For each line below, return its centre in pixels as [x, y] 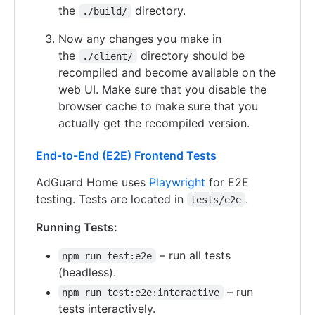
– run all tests [195, 255]
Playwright [177, 182]
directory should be [192, 55]
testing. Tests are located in [111, 199]
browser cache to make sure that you [158, 106]
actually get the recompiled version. [154, 123]
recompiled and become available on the [167, 72]
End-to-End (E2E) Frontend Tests [126, 155]
